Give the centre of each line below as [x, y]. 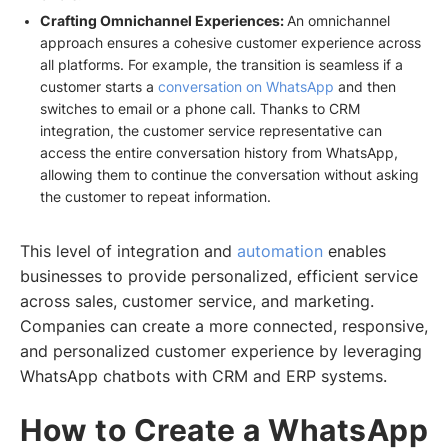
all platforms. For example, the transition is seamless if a [221, 65]
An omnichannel [338, 21]
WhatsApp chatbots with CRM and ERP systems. [203, 376]
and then [366, 87]
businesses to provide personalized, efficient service [219, 276]
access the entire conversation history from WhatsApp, [218, 153]
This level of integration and [128, 251]
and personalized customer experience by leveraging [221, 351]
